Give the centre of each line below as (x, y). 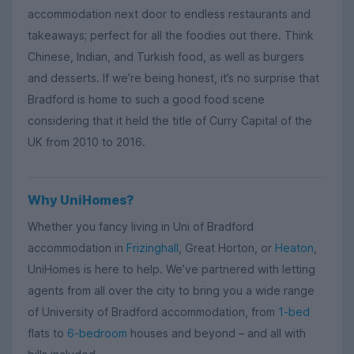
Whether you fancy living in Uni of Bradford (141, 227)
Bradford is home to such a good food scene (146, 99)
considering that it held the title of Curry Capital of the (170, 120)
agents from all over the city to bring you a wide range (171, 291)
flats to (47, 333)
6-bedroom (97, 333)
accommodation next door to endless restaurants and (169, 13)
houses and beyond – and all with (217, 333)
